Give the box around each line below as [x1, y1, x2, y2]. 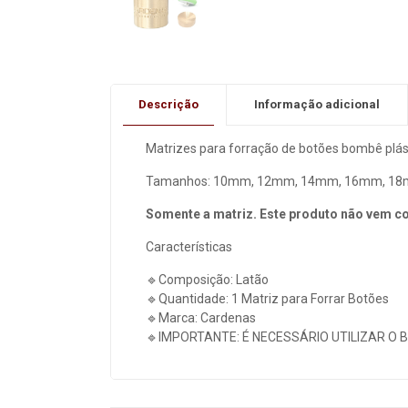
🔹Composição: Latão [145, 272, 269, 288]
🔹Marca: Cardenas [145, 311, 256, 326]
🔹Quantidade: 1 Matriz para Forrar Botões [145, 291, 389, 307]
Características [145, 240, 232, 255]
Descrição [138, 97, 199, 112]
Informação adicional [254, 97, 380, 112]
